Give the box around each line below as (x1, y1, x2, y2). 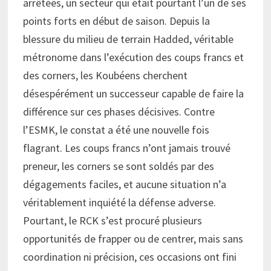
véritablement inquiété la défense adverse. (22, 195, 216, 209)
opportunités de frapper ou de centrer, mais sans (22, 231, 243, 246)
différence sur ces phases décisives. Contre (22, 104, 215, 119)
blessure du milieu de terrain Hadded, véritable (22, 31, 233, 46)
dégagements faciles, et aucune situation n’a (22, 177, 226, 191)
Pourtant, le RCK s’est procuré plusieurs (22, 213, 202, 227)
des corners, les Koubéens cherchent (22, 68, 188, 82)
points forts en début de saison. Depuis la (22, 13, 210, 28)
